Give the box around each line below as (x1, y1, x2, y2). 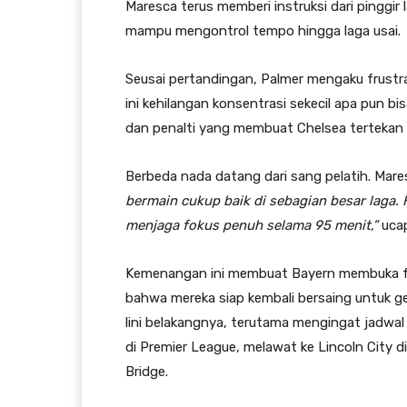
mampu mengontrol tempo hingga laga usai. (125, 23, 401, 39)
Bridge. (125, 363, 168, 380)
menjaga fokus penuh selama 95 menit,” (125, 217, 378, 233)
